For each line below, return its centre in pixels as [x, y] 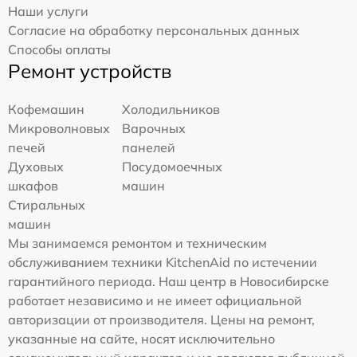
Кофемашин [46, 110]
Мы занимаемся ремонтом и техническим [137, 243]
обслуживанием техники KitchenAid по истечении [163, 263]
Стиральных [47, 205]
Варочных [154, 129]
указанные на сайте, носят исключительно [141, 339]
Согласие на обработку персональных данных [154, 31]
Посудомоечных [173, 167]
